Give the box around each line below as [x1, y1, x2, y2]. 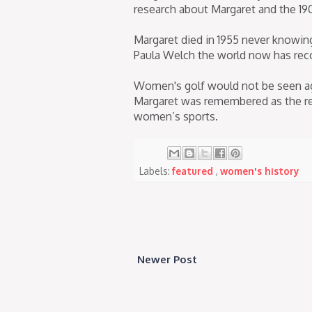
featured [172, 164, 216, 177]
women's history [220, 164, 299, 177]
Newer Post [137, 252, 197, 266]
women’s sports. [134, 109, 218, 123]
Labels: [139, 164, 172, 177]
